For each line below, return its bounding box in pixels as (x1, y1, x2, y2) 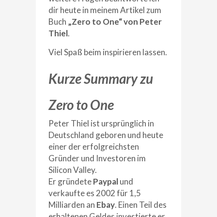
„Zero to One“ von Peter (68, 16, 162, 27)
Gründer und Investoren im (48, 153, 146, 163)
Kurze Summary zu (48, 70, 153, 87)
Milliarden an (48, 200, 96, 210)
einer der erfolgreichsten (48, 141, 139, 152)
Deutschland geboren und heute (48, 130, 163, 140)
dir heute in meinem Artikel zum (48, 5, 161, 15)
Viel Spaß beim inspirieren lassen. (48, 47, 167, 57)
